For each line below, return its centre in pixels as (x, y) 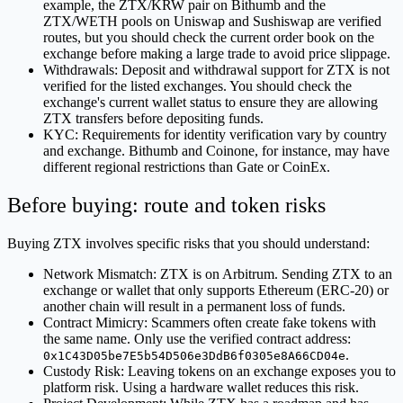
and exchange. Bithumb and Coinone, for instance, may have (216, 151)
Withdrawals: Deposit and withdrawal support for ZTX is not (216, 70)
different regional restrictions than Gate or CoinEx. (187, 167)
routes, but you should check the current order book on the (209, 38)
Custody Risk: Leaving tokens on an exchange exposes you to (219, 372)
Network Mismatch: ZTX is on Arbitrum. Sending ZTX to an (218, 274)
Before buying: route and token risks (166, 206)
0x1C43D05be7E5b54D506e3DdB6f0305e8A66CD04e (194, 356)
